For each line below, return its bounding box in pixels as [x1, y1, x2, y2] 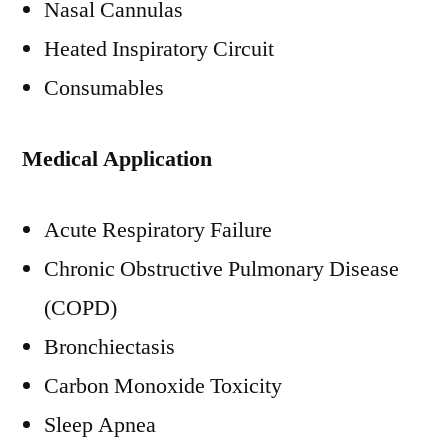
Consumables [44, 74, 164, 102]
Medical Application [22, 145, 212, 173]
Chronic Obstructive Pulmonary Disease [44, 255, 399, 283]
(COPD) [44, 294, 117, 322]
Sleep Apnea [44, 411, 156, 439]
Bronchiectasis [44, 333, 175, 361]
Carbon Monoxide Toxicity [44, 372, 282, 400]
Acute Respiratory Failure [44, 216, 272, 244]
